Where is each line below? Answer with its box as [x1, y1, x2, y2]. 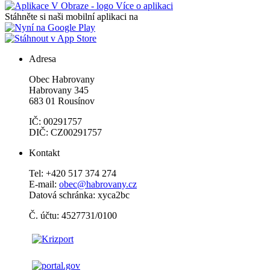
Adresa [29, 54, 56, 64]
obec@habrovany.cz [59, 179, 137, 190]
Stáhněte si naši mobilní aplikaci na [5, 11, 138, 22]
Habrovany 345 [29, 85, 89, 96]
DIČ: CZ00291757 [29, 127, 102, 138]
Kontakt [29, 148, 60, 159]
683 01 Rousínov [29, 96, 95, 107]
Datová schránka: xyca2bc [29, 190, 130, 201]
